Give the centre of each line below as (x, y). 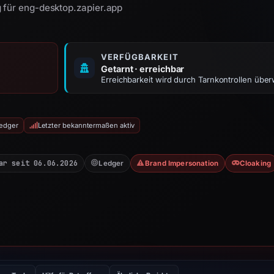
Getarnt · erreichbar (143, 69)
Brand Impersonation (182, 163)
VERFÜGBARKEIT (140, 57)
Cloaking (255, 163)
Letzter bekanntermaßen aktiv (86, 125)
